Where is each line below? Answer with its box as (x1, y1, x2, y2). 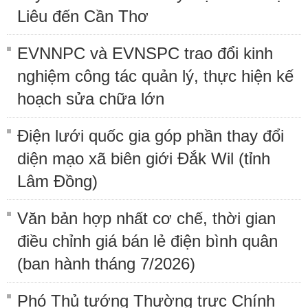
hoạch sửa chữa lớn (17, 89, 164, 108)
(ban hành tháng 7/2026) (17, 254, 195, 273)
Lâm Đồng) (17, 171, 98, 190)
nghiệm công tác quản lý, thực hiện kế (17, 66, 294, 85)
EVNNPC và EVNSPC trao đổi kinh (17, 43, 273, 63)
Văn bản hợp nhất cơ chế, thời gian (17, 208, 276, 228)
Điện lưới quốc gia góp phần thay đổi (17, 126, 284, 145)
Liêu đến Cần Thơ (17, 6, 148, 25)
